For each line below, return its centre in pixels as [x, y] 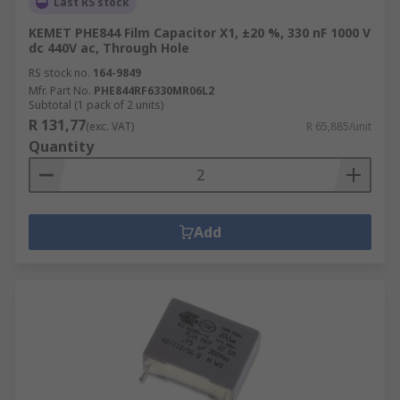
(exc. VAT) [110, 126]
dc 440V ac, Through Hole [109, 48]
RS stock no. [59, 73]
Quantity [61, 146]
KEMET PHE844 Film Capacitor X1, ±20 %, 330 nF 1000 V [200, 33]
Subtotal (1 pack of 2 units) [96, 105]
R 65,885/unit [339, 126]
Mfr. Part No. [60, 91]
